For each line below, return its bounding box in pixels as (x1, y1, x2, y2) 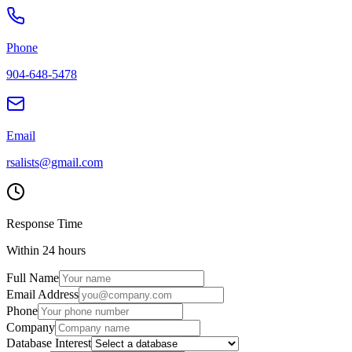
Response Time (6, 216, 82, 230)
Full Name (6, 270, 59, 284)
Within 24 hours (6, 243, 86, 257)
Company (6, 320, 55, 334)
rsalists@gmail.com (6, 155, 103, 169)
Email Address (6, 287, 79, 301)
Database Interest (6, 335, 91, 350)
